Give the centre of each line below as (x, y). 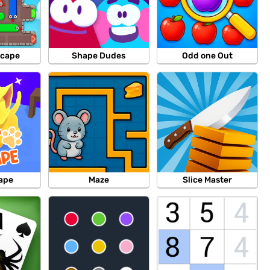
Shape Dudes (99, 55)
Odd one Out (207, 55)
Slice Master (207, 180)
